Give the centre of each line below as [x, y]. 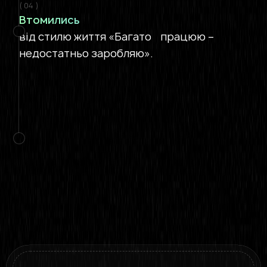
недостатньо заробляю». [86, 53]
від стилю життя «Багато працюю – [117, 36]
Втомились [50, 20]
